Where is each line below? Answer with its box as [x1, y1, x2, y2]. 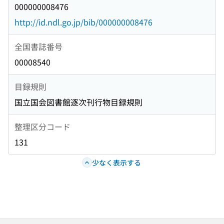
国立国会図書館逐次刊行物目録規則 [14, 96, 142, 108]
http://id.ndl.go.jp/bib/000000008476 [14, 16, 152, 28]
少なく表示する [91, 157, 141, 167]
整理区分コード [14, 120, 70, 132]
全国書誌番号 [14, 40, 62, 52]
